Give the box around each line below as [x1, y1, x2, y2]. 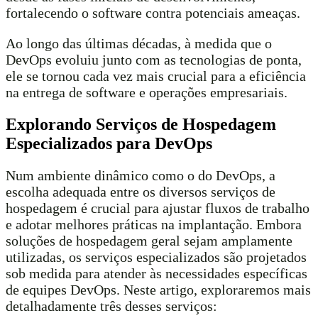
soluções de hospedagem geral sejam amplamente [6, 232, 292, 248]
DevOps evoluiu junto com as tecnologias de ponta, [6, 51, 302, 67]
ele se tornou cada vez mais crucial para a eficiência [6, 67, 306, 84]
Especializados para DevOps [6, 133, 212, 153]
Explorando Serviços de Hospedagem [6, 114, 276, 133]
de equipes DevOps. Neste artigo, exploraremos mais [6, 281, 311, 297]
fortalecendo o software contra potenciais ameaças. [6, 4, 300, 21]
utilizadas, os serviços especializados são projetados [6, 248, 307, 265]
